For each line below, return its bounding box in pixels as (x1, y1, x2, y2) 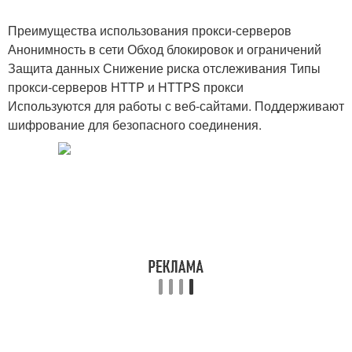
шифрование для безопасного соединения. (8, 115, 262, 134)
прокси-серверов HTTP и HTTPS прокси (8, 78, 244, 96)
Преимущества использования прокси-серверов (8, 21, 291, 39)
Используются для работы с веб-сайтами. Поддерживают (8, 97, 344, 115)
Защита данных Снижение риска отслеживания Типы (8, 59, 321, 77)
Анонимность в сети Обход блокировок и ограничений (8, 40, 321, 58)
